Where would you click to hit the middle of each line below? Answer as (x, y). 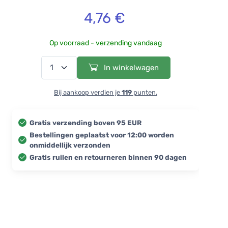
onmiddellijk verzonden (70, 145)
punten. (145, 92)
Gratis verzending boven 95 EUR (85, 122)
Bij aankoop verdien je (88, 92)
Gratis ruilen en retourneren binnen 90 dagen (108, 157)
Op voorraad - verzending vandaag (106, 43)
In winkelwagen (130, 67)
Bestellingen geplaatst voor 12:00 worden (102, 135)
